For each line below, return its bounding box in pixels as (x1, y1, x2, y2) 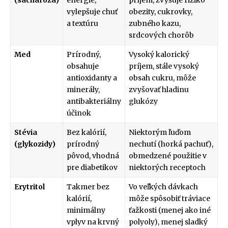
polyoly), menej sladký (129, 217, 208, 227)
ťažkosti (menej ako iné (129, 206, 211, 215)
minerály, (67, 85, 100, 95)
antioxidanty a (67, 73, 117, 83)
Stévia (14, 128, 37, 137)
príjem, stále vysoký (129, 62, 199, 71)
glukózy (129, 97, 158, 106)
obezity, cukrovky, (129, 7, 192, 17)
